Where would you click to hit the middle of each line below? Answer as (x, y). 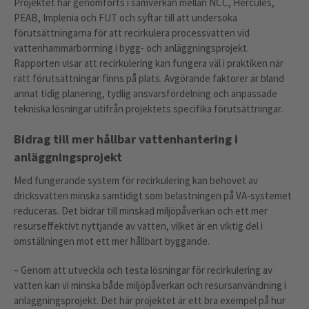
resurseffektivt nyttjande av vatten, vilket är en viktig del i (138, 226)
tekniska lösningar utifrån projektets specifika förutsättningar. (149, 108)
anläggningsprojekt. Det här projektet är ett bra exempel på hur (150, 300)
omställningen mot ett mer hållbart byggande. (113, 241)
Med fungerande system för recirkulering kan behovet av (136, 180)
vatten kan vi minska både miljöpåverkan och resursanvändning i (150, 285)
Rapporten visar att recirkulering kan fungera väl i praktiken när (149, 63)
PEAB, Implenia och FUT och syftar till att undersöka (126, 17)
